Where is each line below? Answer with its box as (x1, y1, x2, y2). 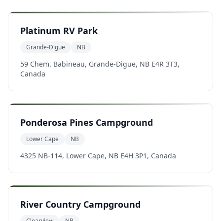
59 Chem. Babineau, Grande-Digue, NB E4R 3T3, (20, 59, 180, 69)
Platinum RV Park (20, 25, 98, 37)
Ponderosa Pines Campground (20, 116, 153, 128)
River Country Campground (20, 198, 141, 210)
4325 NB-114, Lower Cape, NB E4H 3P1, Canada (20, 151, 176, 160)
